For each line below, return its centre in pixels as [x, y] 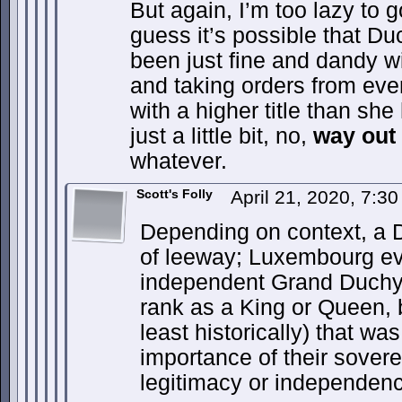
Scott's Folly [175, 194]
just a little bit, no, [222, 136]
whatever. [179, 161]
